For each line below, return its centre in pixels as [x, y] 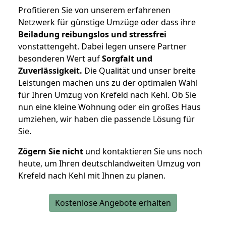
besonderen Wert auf [60, 59]
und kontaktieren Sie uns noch [143, 152]
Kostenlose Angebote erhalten [113, 203]
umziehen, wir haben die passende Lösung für [106, 119]
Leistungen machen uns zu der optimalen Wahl [108, 83]
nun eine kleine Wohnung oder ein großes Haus [109, 107]
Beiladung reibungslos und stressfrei [92, 35]
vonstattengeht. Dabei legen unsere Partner [102, 47]
